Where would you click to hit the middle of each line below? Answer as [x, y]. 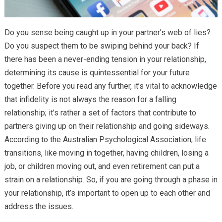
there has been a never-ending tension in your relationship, [105, 59]
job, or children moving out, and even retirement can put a [102, 166]
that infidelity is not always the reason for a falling [90, 99]
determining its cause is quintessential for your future [97, 72]
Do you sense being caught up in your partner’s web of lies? [107, 32]
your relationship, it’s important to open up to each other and [107, 193]
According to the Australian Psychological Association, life [105, 139]
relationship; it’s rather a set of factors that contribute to [100, 112]
